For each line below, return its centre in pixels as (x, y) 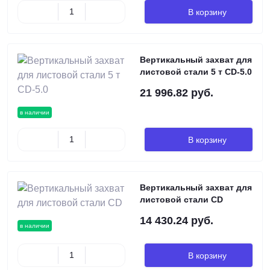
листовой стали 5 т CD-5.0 (196, 72)
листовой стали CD (181, 199)
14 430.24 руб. (177, 221)
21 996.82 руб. (177, 93)
